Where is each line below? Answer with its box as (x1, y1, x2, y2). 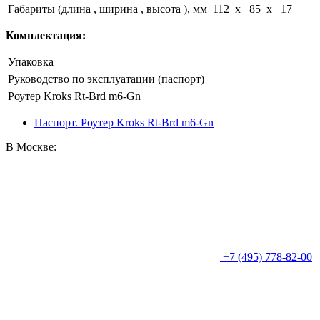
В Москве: (6, 141, 56, 154)
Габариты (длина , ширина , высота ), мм (8, 3, 207, 16)
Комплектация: (6, 29, 86, 42)
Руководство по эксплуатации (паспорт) (8, 73, 204, 86)
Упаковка (8, 56, 54, 69)
